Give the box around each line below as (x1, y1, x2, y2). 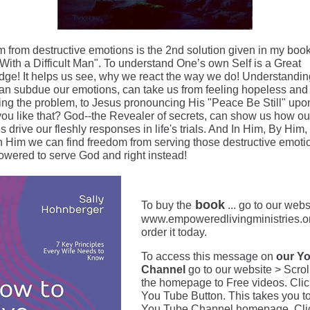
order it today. (141, 226, 207, 238)
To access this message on (141, 250, 273, 262)
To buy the (141, 199, 192, 211)
